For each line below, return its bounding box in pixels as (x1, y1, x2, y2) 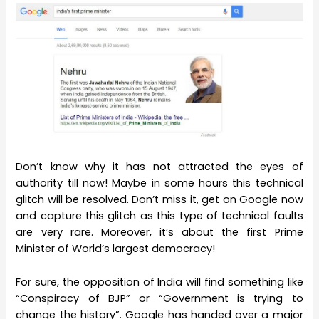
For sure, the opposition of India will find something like (16, 274, 303, 289)
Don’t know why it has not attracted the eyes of (16, 159, 303, 174)
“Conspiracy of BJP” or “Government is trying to (16, 291, 303, 305)
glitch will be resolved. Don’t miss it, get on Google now (16, 192, 303, 207)
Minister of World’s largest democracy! (16, 241, 216, 256)
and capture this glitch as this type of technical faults (16, 209, 303, 224)
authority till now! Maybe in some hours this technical (16, 176, 303, 191)
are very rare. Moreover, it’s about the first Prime (16, 225, 303, 240)
